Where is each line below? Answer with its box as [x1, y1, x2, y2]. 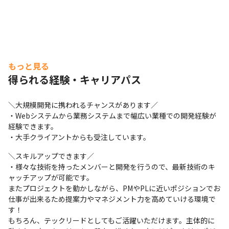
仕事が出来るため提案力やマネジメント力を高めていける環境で [8, 194, 216, 204]
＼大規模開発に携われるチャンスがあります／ [8, 100, 158, 110]
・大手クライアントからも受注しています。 [8, 132, 150, 142]
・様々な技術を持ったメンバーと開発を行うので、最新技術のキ [8, 162, 215, 172]
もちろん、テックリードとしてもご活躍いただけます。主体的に [8, 215, 215, 225]
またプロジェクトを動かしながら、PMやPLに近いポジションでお [8, 183, 220, 193]
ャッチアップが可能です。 [8, 172, 94, 182]
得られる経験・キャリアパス [8, 72, 141, 87]
